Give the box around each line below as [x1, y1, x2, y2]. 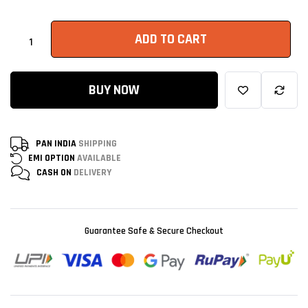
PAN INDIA [36, 137, 78, 151]
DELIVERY [74, 166, 111, 179]
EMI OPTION [28, 152, 77, 165]
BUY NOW [89, 81, 140, 100]
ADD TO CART [135, 30, 208, 49]
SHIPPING [78, 137, 117, 151]
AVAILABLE [77, 152, 121, 165]
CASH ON [36, 166, 74, 179]
